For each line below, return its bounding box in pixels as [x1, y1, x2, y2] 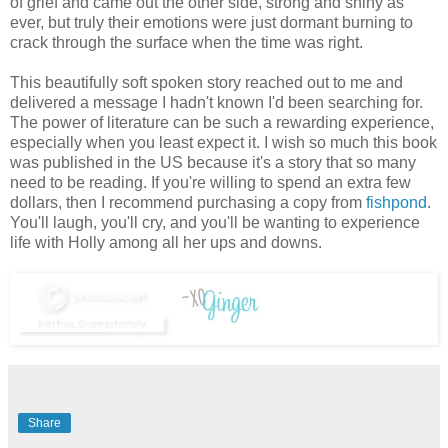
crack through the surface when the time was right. [10, 33, 363, 51]
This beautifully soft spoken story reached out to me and [10, 73, 403, 91]
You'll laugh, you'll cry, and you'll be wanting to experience [10, 213, 420, 231]
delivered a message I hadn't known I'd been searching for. [10, 93, 423, 111]
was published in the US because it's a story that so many [10, 153, 416, 171]
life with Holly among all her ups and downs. [10, 233, 322, 251]
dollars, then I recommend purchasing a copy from [10, 193, 366, 211]
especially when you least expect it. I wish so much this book [10, 133, 437, 151]
